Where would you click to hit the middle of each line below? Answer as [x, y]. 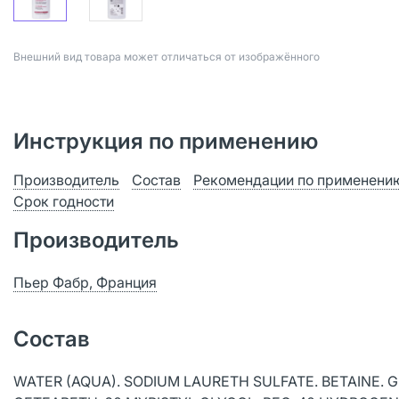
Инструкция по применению [166, 141]
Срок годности [64, 201]
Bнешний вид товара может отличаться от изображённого [167, 57]
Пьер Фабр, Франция [85, 282]
